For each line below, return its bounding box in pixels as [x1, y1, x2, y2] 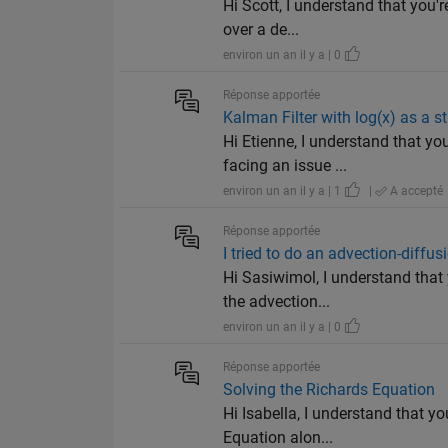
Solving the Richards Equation [223, 380, 436, 400]
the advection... [223, 292, 331, 312]
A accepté [387, 184, 444, 199]
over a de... [223, 20, 300, 40]
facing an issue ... [223, 156, 348, 176]
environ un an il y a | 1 [223, 184, 345, 199]
